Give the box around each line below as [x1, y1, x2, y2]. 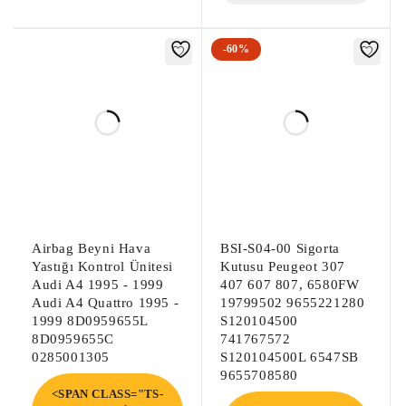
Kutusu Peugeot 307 [220, 258, 345, 274]
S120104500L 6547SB [220, 349, 359, 364]
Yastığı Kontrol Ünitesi [32, 258, 173, 274]
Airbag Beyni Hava [32, 240, 151, 256]
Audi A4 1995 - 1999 [32, 276, 164, 292]
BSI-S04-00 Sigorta [220, 240, 340, 256]
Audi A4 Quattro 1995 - [32, 295, 179, 310]
